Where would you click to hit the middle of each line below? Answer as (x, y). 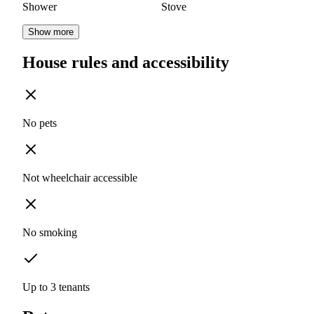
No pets (40, 123)
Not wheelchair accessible (80, 178)
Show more (51, 32)
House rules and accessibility (126, 63)
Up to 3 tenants (56, 287)
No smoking (50, 233)
